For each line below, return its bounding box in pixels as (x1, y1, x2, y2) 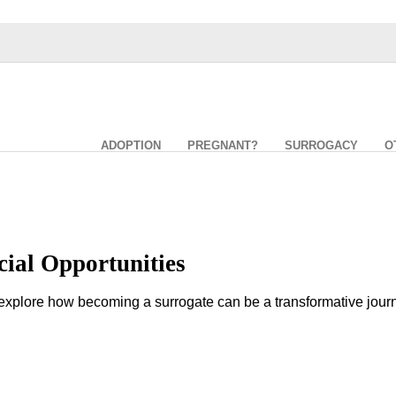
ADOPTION (101, 139, 162, 152)
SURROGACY (285, 139, 359, 152)
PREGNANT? (187, 139, 259, 152)
